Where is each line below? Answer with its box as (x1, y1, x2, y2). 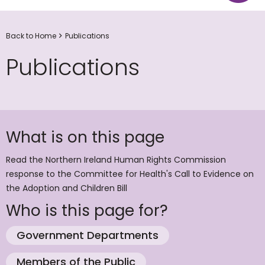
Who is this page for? (6, 200, 168, 221)
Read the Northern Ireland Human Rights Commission (6, 154, 226, 166)
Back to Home (6, 30, 56, 41)
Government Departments (17, 228, 159, 243)
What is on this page (6, 127, 164, 148)
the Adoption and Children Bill (6, 182, 127, 194)
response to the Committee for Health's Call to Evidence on (6, 168, 254, 180)
